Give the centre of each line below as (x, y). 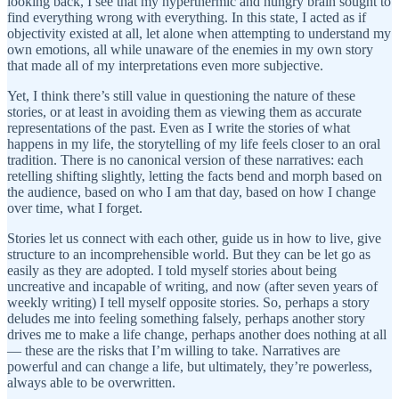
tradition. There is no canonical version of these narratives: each (185, 159)
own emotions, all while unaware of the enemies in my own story (190, 49)
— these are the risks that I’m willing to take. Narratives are (174, 350)
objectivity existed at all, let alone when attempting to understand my (199, 33)
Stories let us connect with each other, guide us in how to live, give (194, 238)
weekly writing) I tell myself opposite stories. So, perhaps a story (188, 302)
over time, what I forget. (77, 208)
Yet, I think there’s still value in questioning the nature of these (181, 95)
